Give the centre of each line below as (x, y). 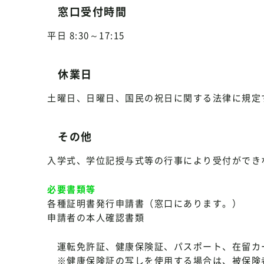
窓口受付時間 (92, 11)
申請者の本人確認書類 (96, 217)
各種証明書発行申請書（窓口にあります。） (144, 203)
